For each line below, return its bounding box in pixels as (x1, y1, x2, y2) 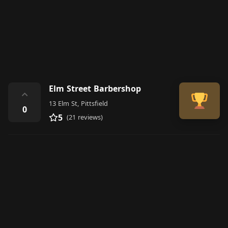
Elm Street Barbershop (49, 83, 141, 95)
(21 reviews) (67, 112, 103, 122)
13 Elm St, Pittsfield (49, 99, 108, 108)
